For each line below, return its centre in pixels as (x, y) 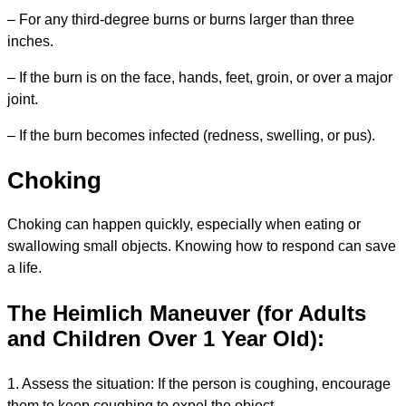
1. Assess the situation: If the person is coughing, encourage (199, 384)
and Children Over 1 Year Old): (166, 339)
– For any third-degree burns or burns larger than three (181, 20)
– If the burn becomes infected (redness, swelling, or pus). (191, 136)
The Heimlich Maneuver (129, 314)
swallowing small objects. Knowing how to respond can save (202, 246)
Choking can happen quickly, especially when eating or (184, 225)
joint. (23, 100)
